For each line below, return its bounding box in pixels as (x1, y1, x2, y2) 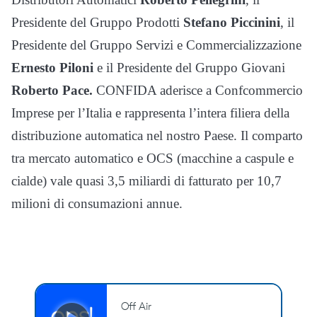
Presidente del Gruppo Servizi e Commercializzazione (11, 37, 301, 52)
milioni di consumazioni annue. (11, 195, 183, 211)
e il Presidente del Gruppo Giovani (93, 59, 285, 75)
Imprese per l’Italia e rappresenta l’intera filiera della (11, 105, 289, 120)
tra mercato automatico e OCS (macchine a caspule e (11, 150, 294, 166)
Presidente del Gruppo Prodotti (11, 14, 183, 30)
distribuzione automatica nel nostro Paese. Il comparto (11, 127, 303, 143)
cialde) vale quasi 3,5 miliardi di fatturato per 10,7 (11, 173, 282, 188)
